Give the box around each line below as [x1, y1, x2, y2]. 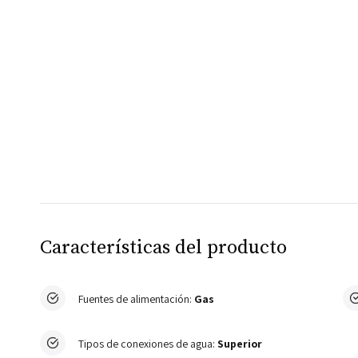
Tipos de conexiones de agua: [78, 336, 215, 351]
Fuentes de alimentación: [78, 291, 192, 306]
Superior [217, 336, 262, 351]
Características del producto [40, 236, 287, 260]
